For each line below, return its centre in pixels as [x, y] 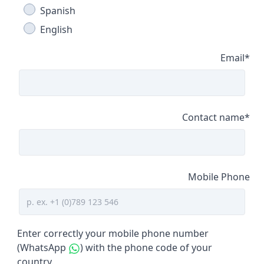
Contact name [213, 117]
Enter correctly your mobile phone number [113, 233]
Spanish [58, 11]
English [56, 29]
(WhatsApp [43, 247]
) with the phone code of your [146, 247]
